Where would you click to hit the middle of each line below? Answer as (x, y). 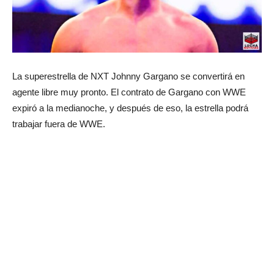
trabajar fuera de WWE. (59, 124)
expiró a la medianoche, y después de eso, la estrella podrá (130, 108)
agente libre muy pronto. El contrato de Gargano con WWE (129, 92)
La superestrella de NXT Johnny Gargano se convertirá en (128, 76)
